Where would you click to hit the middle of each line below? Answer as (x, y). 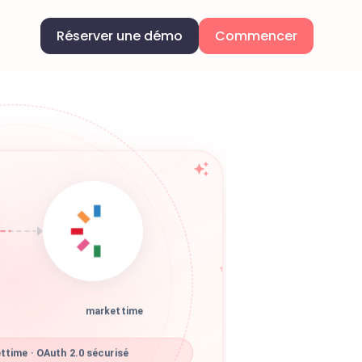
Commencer (256, 36)
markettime (114, 316)
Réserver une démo (120, 36)
